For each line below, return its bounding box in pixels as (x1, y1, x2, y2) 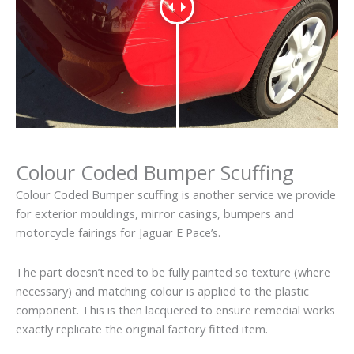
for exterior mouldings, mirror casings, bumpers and (16, 205, 294, 222)
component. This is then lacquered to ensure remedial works (16, 301, 335, 318)
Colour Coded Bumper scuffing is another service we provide (16, 186, 336, 203)
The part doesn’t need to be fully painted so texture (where (16, 263, 330, 280)
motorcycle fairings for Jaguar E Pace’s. (16, 224, 220, 241)
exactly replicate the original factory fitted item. (16, 320, 268, 337)
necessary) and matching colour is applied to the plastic (16, 282, 309, 299)
